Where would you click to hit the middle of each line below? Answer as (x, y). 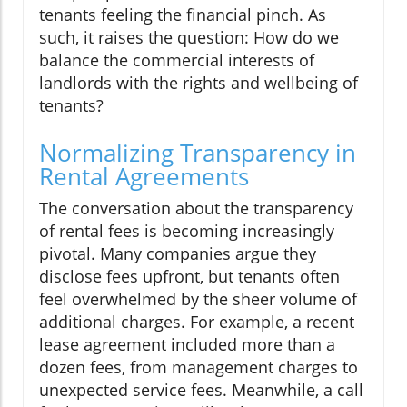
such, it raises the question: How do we (189, 38)
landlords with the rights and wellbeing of (199, 83)
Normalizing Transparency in (198, 153)
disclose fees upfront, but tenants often (189, 277)
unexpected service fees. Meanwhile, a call (201, 390)
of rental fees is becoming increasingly (187, 231)
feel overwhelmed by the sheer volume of (198, 299)
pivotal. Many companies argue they (178, 254)
